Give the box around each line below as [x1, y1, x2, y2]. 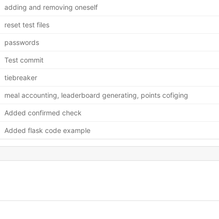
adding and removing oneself [4, 2, 98, 11]
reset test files [4, 20, 49, 29]
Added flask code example [4, 126, 90, 134]
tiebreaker [4, 73, 37, 82]
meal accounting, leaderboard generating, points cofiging [4, 90, 188, 99]
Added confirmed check [4, 108, 82, 117]
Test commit [4, 55, 44, 64]
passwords [4, 38, 39, 46]
